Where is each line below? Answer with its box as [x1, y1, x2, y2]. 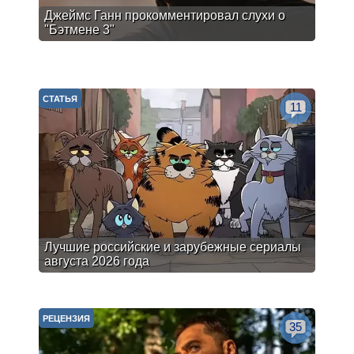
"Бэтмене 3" [44, 23, 115, 36]
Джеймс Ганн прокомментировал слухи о [44, 9, 285, 22]
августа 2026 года [44, 254, 149, 268]
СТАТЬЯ [43, 94, 77, 104]
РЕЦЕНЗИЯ [43, 314, 90, 323]
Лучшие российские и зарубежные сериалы [44, 240, 301, 254]
